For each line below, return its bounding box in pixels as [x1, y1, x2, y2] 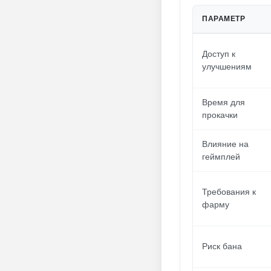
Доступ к [202, 49, 235, 59]
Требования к [202, 187, 256, 197]
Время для [202, 97, 245, 107]
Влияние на [202, 139, 249, 149]
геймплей [202, 152, 240, 162]
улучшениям [202, 62, 252, 71]
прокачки [202, 110, 238, 120]
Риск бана [202, 241, 242, 251]
